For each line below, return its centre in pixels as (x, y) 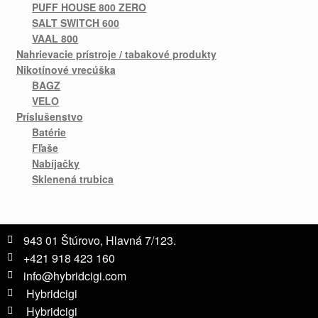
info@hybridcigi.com (75, 275)
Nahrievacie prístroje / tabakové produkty (116, 54)
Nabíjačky (56, 163)
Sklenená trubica (73, 179)
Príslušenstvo (49, 116)
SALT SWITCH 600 (76, 22)
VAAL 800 (55, 38)
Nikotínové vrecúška (66, 69)
